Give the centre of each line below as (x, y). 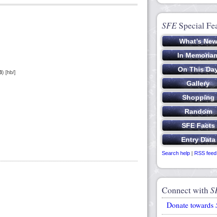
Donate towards (191, 205)
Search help (176, 153)
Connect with (186, 190)
